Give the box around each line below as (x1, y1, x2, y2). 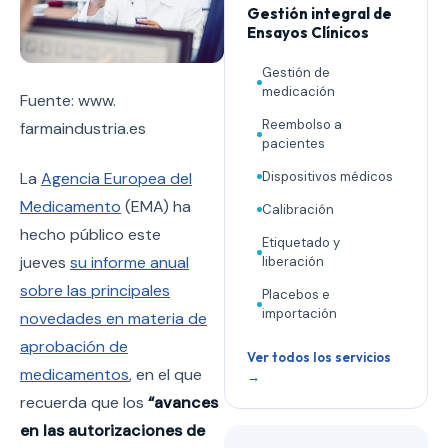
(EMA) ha (121, 196, 191, 218)
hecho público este (20, 224, 161, 246)
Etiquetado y (262, 234, 340, 251)
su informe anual (70, 252, 189, 274)
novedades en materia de (20, 308, 207, 330)
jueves (20, 252, 70, 274)
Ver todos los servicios (247, 349, 391, 365)
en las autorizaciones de (20, 420, 205, 442)
